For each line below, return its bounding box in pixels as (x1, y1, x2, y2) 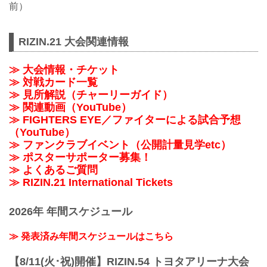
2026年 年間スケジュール (9, 205, 132, 218)
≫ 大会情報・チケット (9, 64, 119, 76)
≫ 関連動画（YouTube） (9, 101, 132, 114)
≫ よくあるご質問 (9, 164, 98, 176)
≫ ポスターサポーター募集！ (9, 151, 151, 164)
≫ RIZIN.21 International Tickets (9, 176, 173, 189)
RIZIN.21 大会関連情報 (18, 36, 129, 48)
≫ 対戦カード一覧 (9, 76, 98, 89)
